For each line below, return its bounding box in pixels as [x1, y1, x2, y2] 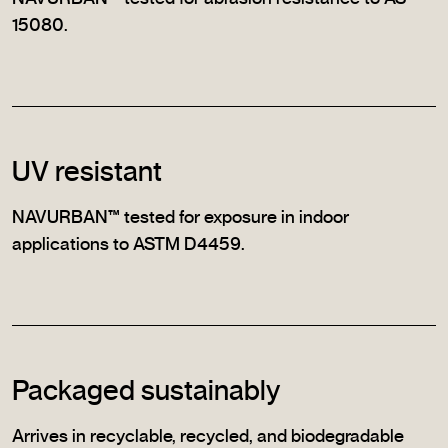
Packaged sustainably [12, 378, 280, 407]
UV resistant [12, 159, 162, 188]
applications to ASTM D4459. [12, 236, 245, 255]
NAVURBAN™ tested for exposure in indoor [12, 209, 349, 228]
